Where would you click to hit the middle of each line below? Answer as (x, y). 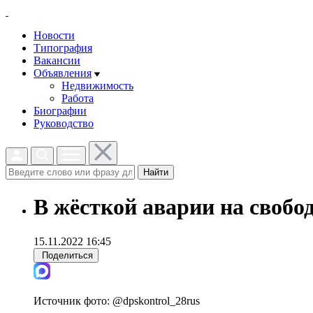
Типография (63, 48)
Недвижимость (97, 86)
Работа (78, 98)
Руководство (64, 123)
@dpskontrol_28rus (156, 300)
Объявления (63, 73)
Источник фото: (73, 300)
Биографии (60, 111)
